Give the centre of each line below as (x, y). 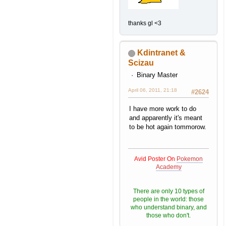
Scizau (141, 63)
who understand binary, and (168, 207)
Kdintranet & (161, 52)
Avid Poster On (155, 159)
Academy (168, 167)
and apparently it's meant (166, 118)
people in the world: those (168, 199)
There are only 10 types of (168, 191)
